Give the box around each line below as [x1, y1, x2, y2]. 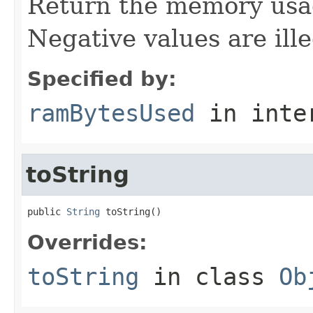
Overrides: [27, 230, 147, 254]
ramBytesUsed [27, 99, 195, 127]
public [27, 205, 66, 217]
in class [139, 262, 279, 291]
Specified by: [27, 66, 177, 91]
